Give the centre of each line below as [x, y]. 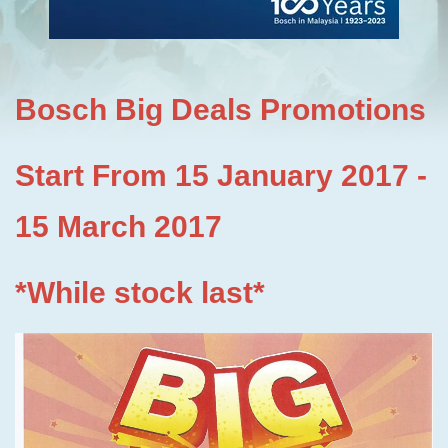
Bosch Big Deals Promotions [220, 109]
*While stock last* [140, 292]
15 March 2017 [118, 226]
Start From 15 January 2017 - [221, 175]
